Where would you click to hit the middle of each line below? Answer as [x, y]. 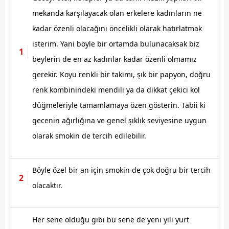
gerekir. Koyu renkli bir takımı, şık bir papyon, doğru [121, 74]
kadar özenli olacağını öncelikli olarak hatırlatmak [117, 28]
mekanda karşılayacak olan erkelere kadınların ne [117, 13]
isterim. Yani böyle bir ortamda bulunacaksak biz [116, 43]
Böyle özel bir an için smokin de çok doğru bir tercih [121, 170]
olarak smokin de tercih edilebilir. [89, 135]
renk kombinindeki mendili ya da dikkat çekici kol [116, 89]
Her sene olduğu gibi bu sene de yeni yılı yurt [111, 219]
